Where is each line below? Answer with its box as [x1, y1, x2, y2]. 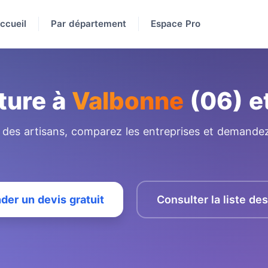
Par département [51, 18, 126, 29]
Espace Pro [151, 18, 200, 29]
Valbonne [72, 86, 184, 115]
